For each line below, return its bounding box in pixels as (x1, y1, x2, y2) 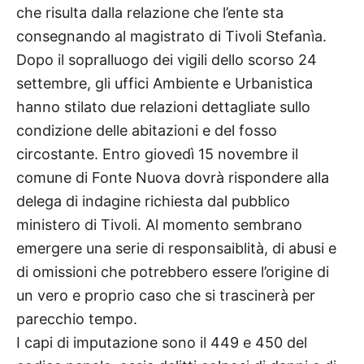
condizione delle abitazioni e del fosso (16, 121, 277, 139)
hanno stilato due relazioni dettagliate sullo (16, 97, 310, 115)
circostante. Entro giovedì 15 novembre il (16, 145, 298, 162)
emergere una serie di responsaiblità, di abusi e (16, 239, 336, 257)
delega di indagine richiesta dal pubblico (16, 192, 290, 210)
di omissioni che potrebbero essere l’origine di (16, 262, 329, 280)
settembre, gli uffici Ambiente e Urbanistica (16, 74, 313, 92)
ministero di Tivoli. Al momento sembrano (16, 215, 302, 233)
